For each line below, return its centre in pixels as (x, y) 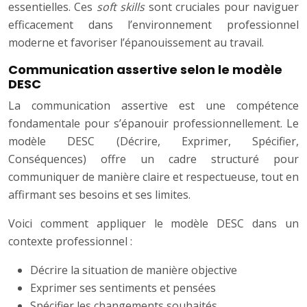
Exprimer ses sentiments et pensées (123, 288)
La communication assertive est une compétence (153, 106)
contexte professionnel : (70, 242)
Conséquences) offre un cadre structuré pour (153, 159)
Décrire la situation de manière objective (134, 270)
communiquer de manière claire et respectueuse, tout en (153, 177)
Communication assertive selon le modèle (145, 70)
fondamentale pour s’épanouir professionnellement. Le (153, 124)
